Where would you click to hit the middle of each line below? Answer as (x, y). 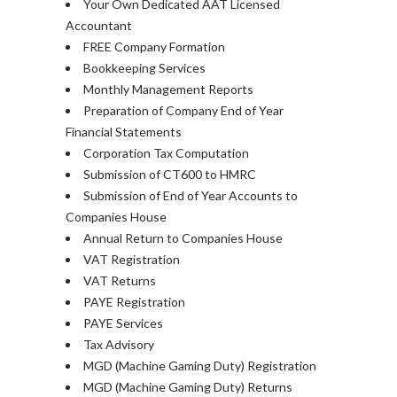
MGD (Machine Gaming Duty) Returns (188, 387)
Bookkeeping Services (144, 68)
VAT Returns (120, 280)
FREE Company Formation (154, 47)
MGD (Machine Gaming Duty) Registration (200, 366)
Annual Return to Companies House (183, 238)
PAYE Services (123, 323)
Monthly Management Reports (168, 89)
